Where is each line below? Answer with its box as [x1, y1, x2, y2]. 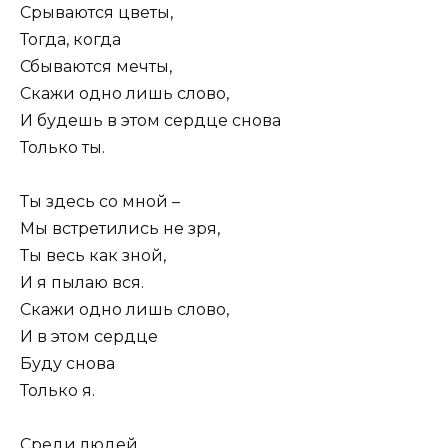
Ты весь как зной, [20, 245, 166, 265]
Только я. [20, 380, 95, 400]
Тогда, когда [20, 29, 121, 49]
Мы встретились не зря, [20, 218, 220, 238]
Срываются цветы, [20, 2, 173, 22]
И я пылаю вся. [20, 272, 144, 292]
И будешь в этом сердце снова [20, 110, 281, 130]
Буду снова [20, 353, 115, 373]
